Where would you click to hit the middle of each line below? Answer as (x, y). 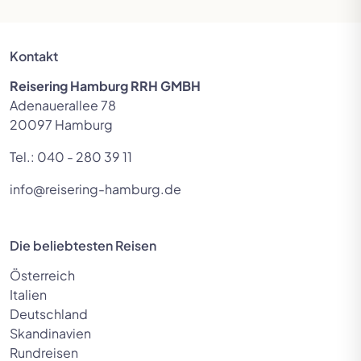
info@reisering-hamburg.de (95, 189)
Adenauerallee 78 (63, 106)
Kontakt (34, 56)
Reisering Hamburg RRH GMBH (105, 86)
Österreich (42, 276)
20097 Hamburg (61, 125)
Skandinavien (50, 334)
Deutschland (49, 314)
